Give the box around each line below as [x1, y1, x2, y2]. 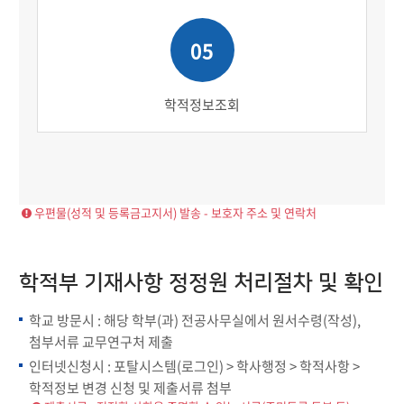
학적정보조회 [164, 95, 240, 115]
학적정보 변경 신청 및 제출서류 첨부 [29, 378, 233, 398]
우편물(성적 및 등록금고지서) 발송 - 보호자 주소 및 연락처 [33, 204, 317, 221]
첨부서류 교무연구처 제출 [29, 332, 174, 352]
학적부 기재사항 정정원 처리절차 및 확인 [19, 271, 384, 295]
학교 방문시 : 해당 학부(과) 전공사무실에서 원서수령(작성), [29, 310, 362, 330]
